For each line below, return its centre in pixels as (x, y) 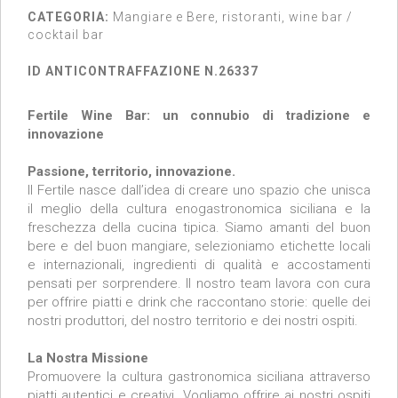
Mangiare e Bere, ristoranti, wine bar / (231, 17)
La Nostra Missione (88, 358)
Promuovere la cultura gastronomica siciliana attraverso (199, 377)
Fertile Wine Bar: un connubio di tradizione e (199, 116)
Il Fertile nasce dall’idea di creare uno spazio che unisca (199, 191)
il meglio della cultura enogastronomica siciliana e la (199, 209)
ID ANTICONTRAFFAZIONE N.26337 (143, 72)
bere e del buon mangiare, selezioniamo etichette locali (199, 247)
